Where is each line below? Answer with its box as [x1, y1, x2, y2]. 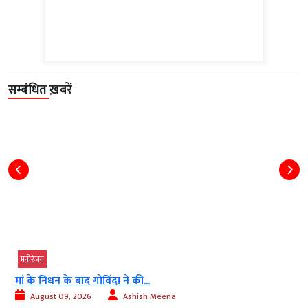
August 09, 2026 [30, 289, 91, 303]
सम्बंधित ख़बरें [8, 79, 72, 100]
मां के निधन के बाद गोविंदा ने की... [15, 271, 150, 290]
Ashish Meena [123, 289, 176, 303]
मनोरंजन [21, 252, 44, 266]
